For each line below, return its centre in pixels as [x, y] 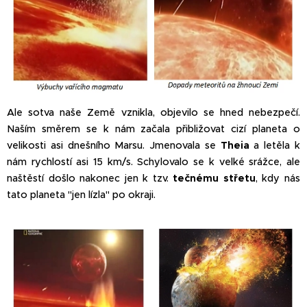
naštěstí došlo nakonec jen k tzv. [90, 179]
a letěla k [275, 146]
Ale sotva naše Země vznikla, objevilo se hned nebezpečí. [153, 113]
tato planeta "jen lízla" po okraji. [83, 195]
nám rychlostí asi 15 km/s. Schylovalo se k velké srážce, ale [153, 162]
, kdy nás [278, 179]
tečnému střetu [214, 179]
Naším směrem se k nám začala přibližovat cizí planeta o [153, 129]
